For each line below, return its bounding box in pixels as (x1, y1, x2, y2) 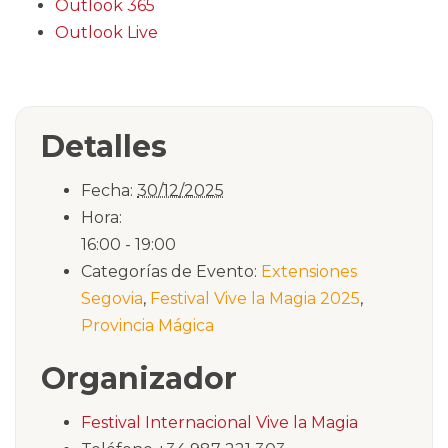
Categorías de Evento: (81, 261, 257, 281)
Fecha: (81, 180, 133, 200)
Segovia (81, 288, 143, 308)
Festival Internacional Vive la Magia (81, 412, 358, 432)
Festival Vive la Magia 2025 (150, 288, 360, 308)
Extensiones (261, 261, 357, 281)
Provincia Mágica (81, 315, 214, 335)
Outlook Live (55, 22, 158, 42)
